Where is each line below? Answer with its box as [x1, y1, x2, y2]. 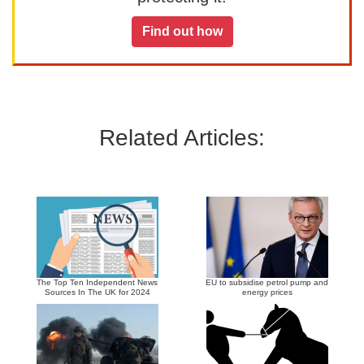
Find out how [141, 24, 223, 38]
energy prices [241, 288, 292, 297]
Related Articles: [99, 125, 265, 150]
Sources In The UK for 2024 [44, 288, 150, 297]
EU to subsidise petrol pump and [206, 278, 328, 287]
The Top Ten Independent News [37, 278, 158, 287]
